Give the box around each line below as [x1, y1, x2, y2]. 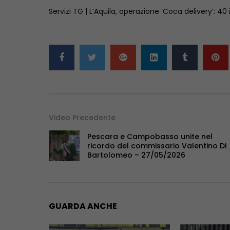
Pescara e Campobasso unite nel [87, 131, 213, 142]
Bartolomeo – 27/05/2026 [87, 150, 185, 161]
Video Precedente [48, 112, 116, 123]
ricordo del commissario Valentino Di [87, 141, 226, 151]
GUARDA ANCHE [48, 200, 117, 213]
